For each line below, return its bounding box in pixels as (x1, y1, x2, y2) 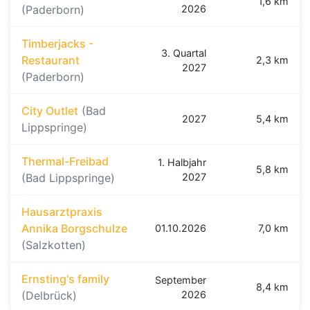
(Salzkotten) (21, 238, 86, 253)
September (155, 274, 206, 286)
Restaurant (21, 53, 80, 68)
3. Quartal (161, 47, 206, 60)
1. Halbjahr (158, 156, 206, 169)
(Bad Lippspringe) (21, 171, 115, 185)
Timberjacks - (21, 37, 93, 51)
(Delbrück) (21, 289, 77, 303)
